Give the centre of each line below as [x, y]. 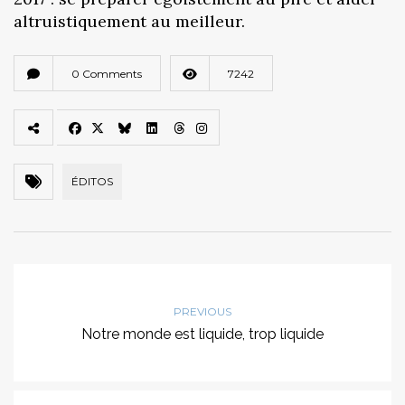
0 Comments [107, 73]
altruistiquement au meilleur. [129, 21]
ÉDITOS [92, 181]
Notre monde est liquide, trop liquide [202, 334]
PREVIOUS [202, 311]
